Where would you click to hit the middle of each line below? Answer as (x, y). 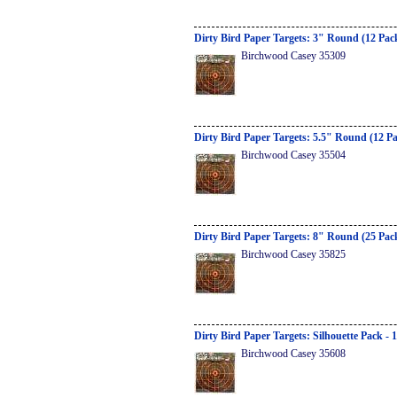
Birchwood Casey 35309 (293, 56)
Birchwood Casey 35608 (293, 354)
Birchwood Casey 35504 (293, 155)
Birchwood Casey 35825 (293, 254)
